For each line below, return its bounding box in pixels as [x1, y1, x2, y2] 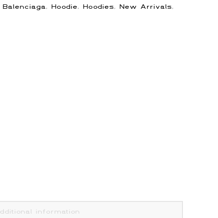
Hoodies [83, 2, 114, 11]
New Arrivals [119, 2, 172, 11]
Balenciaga [2, 2, 46, 11]
